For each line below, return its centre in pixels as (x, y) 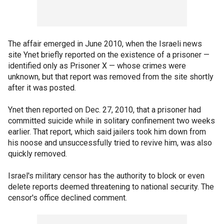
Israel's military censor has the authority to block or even (106, 176)
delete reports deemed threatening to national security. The (111, 187)
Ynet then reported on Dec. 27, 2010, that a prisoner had (104, 110)
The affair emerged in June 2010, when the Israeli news (105, 44)
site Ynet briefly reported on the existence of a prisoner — (109, 55)
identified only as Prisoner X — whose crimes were (97, 66)
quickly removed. (37, 154)
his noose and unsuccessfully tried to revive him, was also (110, 143)
